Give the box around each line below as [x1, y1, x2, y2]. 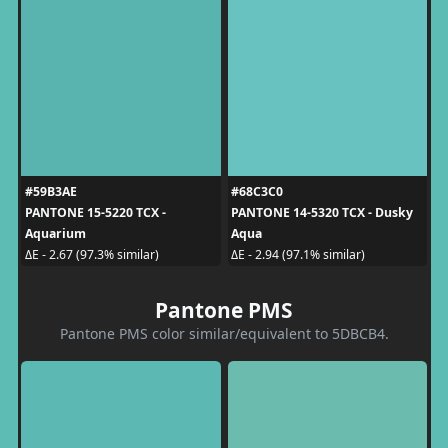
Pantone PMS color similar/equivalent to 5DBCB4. [59, 323, 389, 343]
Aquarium [24, 224, 86, 242]
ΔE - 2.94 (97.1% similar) [231, 246, 365, 263]
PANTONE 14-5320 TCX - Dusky [231, 203, 413, 221]
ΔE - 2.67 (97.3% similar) [24, 246, 159, 263]
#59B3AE [24, 182, 77, 200]
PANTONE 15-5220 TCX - [24, 203, 166, 221]
